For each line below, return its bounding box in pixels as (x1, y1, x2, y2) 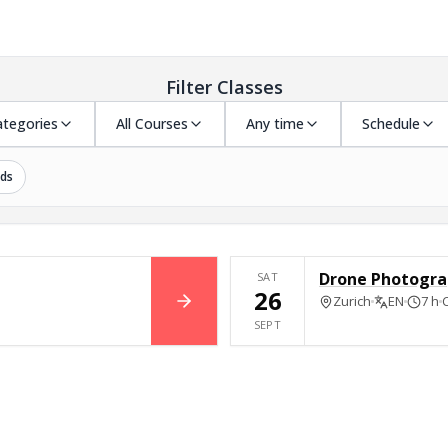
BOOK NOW (182, 300, 272, 323)
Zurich (333, 292, 371, 310)
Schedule (362, 114, 420, 133)
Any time (246, 114, 304, 133)
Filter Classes (165, 75, 283, 99)
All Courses (116, 114, 188, 133)
